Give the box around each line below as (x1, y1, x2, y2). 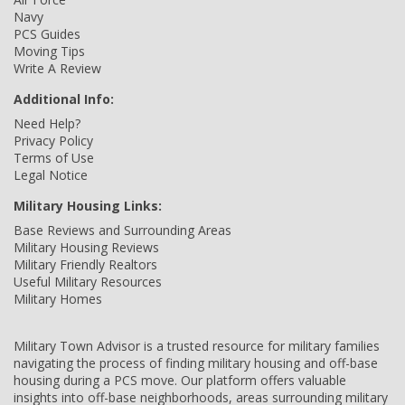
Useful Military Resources (14, 273, 162, 290)
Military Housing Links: (14, 197, 162, 214)
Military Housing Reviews (14, 239, 159, 256)
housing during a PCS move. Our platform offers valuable (14, 372, 346, 389)
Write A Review (14, 60, 101, 77)
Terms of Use (14, 149, 94, 166)
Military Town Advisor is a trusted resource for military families (14, 337, 380, 354)
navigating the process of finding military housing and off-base (14, 354, 378, 372)
